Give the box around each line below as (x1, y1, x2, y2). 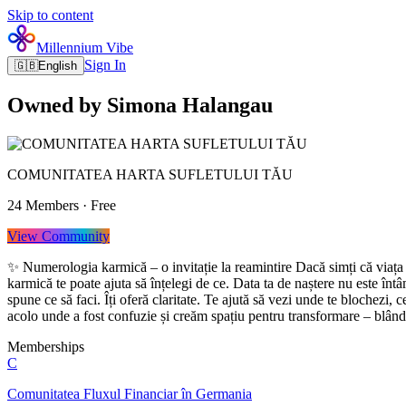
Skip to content (7, 7, 93, 23)
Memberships (7, 338, 84, 354)
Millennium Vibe (36, 40, 133, 55)
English (38, 59, 77, 72)
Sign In (84, 57, 126, 72)
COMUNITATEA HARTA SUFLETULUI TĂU (7, 166, 293, 182)
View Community (7, 227, 110, 244)
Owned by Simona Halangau (7, 92, 273, 117)
